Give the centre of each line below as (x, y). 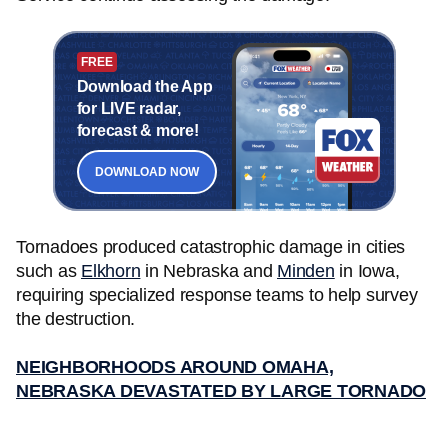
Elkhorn (111, 271)
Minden (306, 271)
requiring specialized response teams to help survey (217, 295)
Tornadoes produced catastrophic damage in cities (210, 247)
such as (48, 271)
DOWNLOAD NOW (146, 171)
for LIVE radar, (128, 108)
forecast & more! (137, 130)
